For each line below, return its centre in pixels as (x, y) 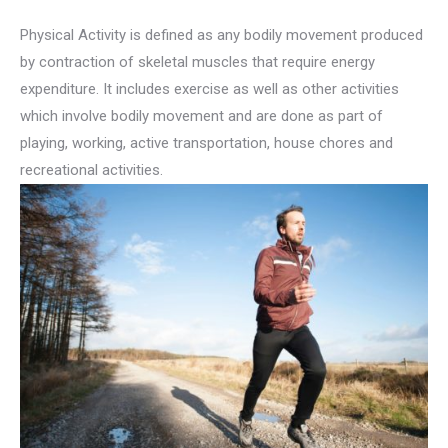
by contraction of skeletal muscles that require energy (197, 61)
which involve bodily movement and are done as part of (201, 115)
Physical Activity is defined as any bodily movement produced (221, 34)
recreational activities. (91, 169)
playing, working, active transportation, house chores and (206, 142)
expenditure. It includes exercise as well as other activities (209, 88)
